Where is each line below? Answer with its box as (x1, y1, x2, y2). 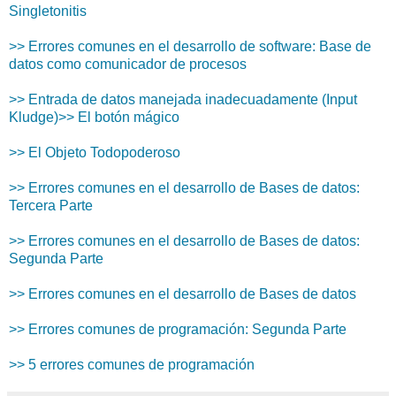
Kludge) (9, 110, 58, 126)
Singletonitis (9, 4, 87, 19)
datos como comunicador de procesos (9, 57, 247, 72)
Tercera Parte (9, 198, 93, 214)
